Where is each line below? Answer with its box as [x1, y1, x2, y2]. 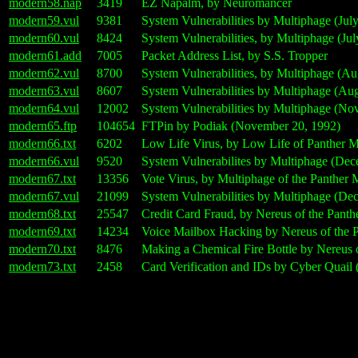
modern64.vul [9, 101, 79, 116]
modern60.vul [9, 31, 79, 46]
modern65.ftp [9, 119, 77, 133]
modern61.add [9, 49, 82, 63]
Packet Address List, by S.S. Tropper [141, 49, 328, 63]
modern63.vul [9, 84, 79, 98]
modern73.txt [9, 260, 76, 274]
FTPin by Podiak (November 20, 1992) [141, 119, 340, 133]
